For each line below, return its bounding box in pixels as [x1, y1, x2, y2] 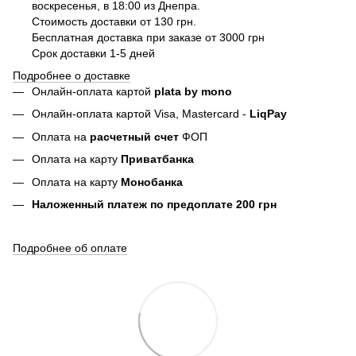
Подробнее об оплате [13, 242, 127, 255]
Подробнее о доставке [13, 69, 130, 83]
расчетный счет [90, 130, 179, 143]
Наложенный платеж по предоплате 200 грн [32, 198, 277, 211]
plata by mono [154, 85, 232, 99]
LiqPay [250, 107, 287, 121]
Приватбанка [121, 153, 194, 166]
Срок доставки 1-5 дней [32, 46, 155, 60]
